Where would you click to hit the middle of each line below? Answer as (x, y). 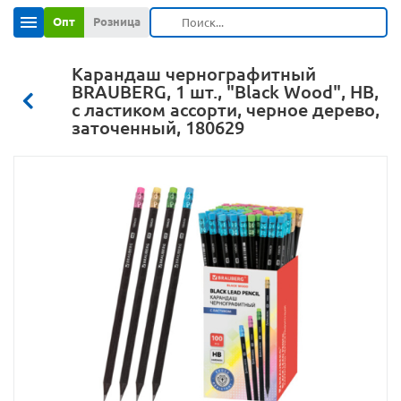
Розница (117, 21)
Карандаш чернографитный (194, 74)
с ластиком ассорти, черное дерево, (226, 110)
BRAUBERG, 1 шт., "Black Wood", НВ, (225, 92)
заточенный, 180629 (158, 128)
